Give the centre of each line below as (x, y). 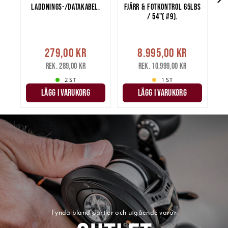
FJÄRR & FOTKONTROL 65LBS (162, 7)
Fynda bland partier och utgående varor (114, 212)
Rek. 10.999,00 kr (162, 66)
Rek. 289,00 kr (66, 66)
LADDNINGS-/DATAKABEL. (66, 7)
